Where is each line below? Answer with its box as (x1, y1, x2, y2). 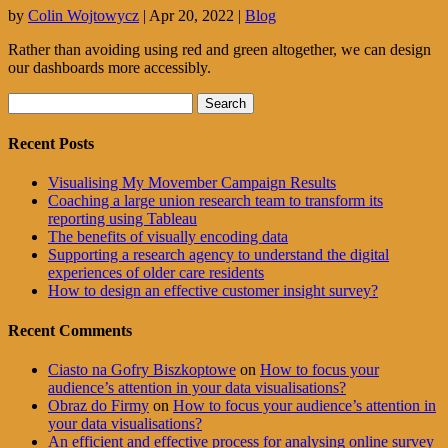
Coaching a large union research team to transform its (48, 192, 383, 210)
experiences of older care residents (48, 264, 264, 282)
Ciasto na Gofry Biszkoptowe (48, 360, 236, 378)
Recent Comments (8, 321, 132, 339)
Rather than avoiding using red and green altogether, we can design (8, 40, 431, 58)
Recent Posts (8, 135, 94, 153)
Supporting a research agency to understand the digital (48, 246, 389, 264)
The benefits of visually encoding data (48, 228, 288, 246)
